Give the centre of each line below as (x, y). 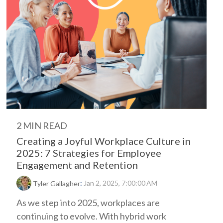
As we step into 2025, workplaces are (88, 203)
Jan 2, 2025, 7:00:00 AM (120, 183)
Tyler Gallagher (56, 184)
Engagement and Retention (77, 165)
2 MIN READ (42, 125)
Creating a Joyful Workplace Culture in (104, 141)
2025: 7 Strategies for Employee (89, 153)
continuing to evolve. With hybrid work (91, 216)
